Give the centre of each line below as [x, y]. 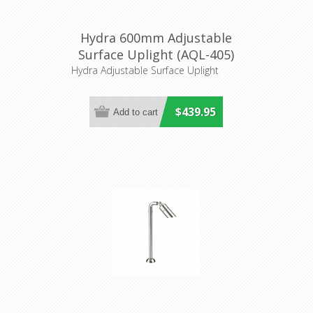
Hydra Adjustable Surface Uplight [145, 71]
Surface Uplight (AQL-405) [156, 55]
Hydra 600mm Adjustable [156, 38]
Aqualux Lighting [156, 72]
